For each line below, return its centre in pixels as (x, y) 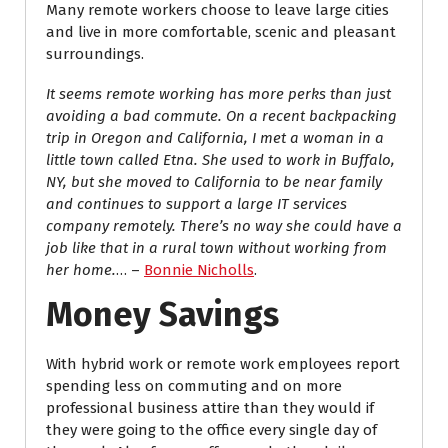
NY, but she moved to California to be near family (214, 182)
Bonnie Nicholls (199, 270)
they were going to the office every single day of (211, 430)
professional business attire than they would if (210, 408)
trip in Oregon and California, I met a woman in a (215, 138)
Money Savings (162, 314)
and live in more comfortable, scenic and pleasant (221, 32)
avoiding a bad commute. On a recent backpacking (221, 116)
